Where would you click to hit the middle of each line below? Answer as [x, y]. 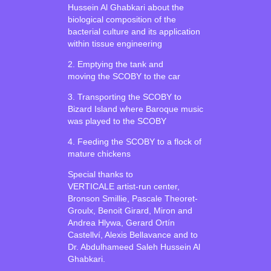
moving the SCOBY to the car [124, 77]
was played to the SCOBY [117, 121]
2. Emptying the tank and [115, 64]
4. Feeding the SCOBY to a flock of [134, 142]
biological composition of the [122, 20]
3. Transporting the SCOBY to [124, 97]
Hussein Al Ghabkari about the [126, 8]
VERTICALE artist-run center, [123, 187]
